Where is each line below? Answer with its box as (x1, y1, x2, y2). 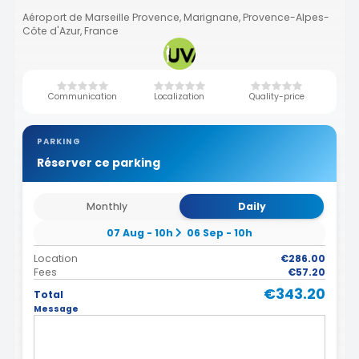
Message (34, 303, 79, 316)
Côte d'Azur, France (22, 23, 119, 38)
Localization (154, 90, 205, 103)
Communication (47, 90, 117, 103)
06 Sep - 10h (187, 226, 253, 240)
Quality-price (248, 90, 305, 103)
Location (34, 252, 78, 266)
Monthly (87, 200, 128, 214)
